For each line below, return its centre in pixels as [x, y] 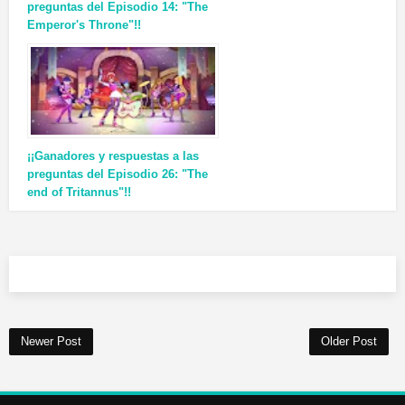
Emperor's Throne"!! [84, 25]
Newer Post [51, 342]
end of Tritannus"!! [79, 193]
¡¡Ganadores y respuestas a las [113, 156]
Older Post [349, 342]
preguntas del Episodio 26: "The [118, 174]
